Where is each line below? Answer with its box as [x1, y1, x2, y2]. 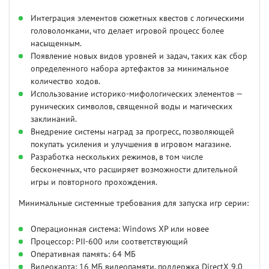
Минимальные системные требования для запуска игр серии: [19, 198, 249, 209]
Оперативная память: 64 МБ [31, 249, 136, 260]
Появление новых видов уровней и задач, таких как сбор [31, 51, 247, 62]
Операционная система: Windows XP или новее [31, 224, 209, 235]
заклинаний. [31, 114, 77, 125]
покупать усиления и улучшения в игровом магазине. [31, 139, 231, 150]
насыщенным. [31, 38, 82, 49]
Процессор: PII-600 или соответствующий [31, 237, 188, 247]
